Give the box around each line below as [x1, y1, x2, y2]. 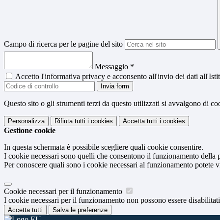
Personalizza [8, 117, 45, 125]
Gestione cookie [4, 126, 55, 135]
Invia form [101, 82, 129, 90]
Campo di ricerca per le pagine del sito [4, 40, 123, 49]
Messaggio [95, 62, 130, 71]
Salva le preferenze [53, 206, 108, 214]
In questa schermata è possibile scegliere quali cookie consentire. [4, 143, 203, 152]
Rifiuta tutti [55, 117, 85, 125]
